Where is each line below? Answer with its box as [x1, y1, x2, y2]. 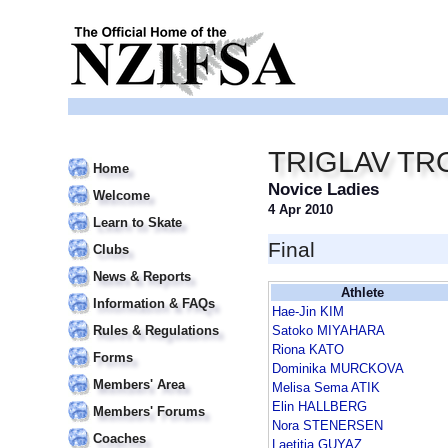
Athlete [340, 285, 384, 301]
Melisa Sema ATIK [272, 380, 380, 396]
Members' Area [93, 377, 185, 392]
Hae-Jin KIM [272, 304, 344, 320]
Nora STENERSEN [272, 418, 383, 434]
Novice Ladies [268, 179, 379, 199]
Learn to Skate [93, 215, 182, 230]
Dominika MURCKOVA [272, 361, 404, 377]
